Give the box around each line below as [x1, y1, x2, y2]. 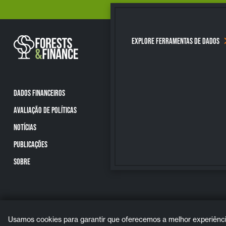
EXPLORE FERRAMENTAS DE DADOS [131, 36, 219, 45]
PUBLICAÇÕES [13, 139, 47, 149]
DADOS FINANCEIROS [13, 88, 65, 97]
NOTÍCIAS [13, 122, 36, 132]
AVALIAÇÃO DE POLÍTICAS [13, 105, 77, 115]
